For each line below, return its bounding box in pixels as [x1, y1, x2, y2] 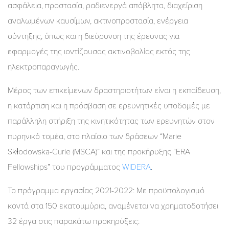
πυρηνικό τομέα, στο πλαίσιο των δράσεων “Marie [8, 131, 181, 142]
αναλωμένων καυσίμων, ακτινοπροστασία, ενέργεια [8, 15, 188, 26]
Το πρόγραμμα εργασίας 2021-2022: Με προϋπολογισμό [8, 185, 204, 196]
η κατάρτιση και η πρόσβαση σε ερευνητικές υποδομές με [8, 100, 210, 111]
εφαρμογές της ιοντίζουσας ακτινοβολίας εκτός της [8, 46, 190, 57]
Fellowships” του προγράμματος [8, 162, 122, 172]
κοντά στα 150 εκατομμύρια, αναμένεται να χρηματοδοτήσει [8, 200, 218, 211]
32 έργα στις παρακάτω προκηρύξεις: [8, 216, 140, 226]
